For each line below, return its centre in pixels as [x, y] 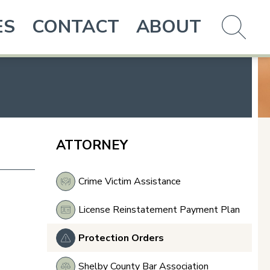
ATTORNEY [92, 145]
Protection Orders [121, 238]
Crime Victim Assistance [130, 181]
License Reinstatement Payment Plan [159, 209]
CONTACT [76, 27]
